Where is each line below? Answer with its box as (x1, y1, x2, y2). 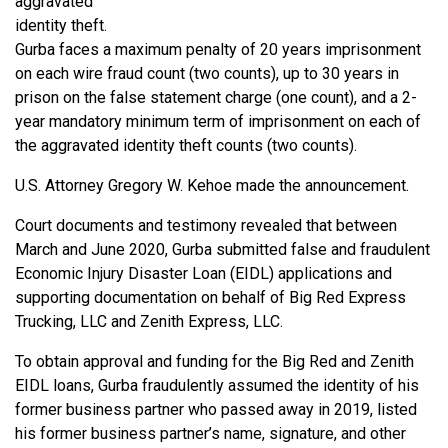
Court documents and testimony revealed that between (15, 216, 397, 236)
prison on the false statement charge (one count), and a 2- (15, 88, 417, 108)
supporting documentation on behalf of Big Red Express (15, 288, 406, 308)
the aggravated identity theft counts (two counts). (15, 136, 357, 156)
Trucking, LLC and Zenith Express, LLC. (15, 312, 283, 332)
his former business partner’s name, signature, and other (15, 424, 406, 444)
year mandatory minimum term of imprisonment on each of (15, 112, 421, 132)
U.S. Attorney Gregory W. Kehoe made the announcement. (15, 176, 409, 196)
